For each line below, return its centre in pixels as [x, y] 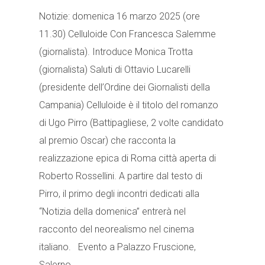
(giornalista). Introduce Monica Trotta [116, 52]
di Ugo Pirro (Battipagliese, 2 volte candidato [131, 123]
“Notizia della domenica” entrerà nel [112, 212]
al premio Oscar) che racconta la [107, 141]
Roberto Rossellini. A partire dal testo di [121, 176]
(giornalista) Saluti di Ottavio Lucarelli [115, 70]
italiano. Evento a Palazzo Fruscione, [117, 247]
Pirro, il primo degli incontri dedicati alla [119, 194]
